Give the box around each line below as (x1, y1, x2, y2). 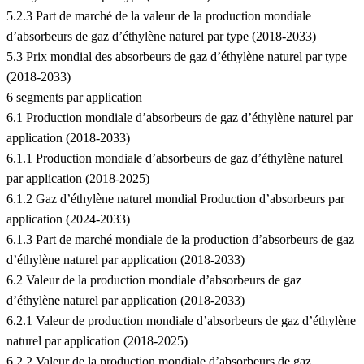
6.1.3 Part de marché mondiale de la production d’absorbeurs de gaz (6, 232, 354, 247)
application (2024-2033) (6, 212, 130, 227)
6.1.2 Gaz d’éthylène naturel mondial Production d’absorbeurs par (6, 192, 344, 206)
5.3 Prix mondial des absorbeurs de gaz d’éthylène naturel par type (6, 50, 347, 64)
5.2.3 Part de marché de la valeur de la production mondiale (6, 9, 311, 24)
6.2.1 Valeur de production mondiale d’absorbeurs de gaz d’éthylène (6, 314, 356, 328)
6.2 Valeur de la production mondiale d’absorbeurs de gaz (6, 273, 301, 288)
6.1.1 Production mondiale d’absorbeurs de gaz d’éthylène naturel (6, 151, 343, 166)
